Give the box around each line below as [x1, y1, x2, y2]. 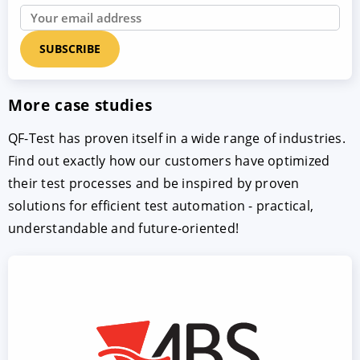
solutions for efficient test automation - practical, [8, 196, 313, 215]
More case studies [8, 93, 153, 116]
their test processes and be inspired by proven [8, 174, 300, 192]
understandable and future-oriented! [8, 219, 239, 237]
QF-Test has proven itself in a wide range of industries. [8, 129, 346, 147]
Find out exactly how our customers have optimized [8, 151, 330, 170]
